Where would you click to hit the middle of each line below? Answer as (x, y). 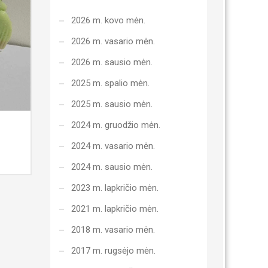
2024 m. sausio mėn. (112, 167)
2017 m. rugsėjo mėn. (113, 251)
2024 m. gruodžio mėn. (115, 125)
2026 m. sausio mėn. (112, 62)
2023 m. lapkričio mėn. (115, 188)
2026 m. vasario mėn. (113, 41)
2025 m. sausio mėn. (112, 104)
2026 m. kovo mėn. (108, 20)
